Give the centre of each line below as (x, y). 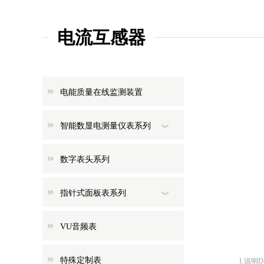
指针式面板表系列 (93, 193)
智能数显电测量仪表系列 (105, 126)
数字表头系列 (85, 159)
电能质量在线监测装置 (101, 92)
